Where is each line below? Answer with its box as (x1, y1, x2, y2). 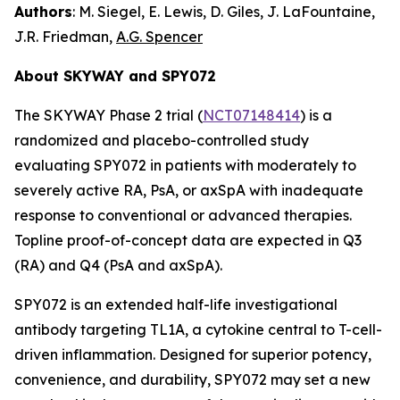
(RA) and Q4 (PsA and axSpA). (14, 256, 222, 274)
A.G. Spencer (116, 28, 203, 46)
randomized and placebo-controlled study (14, 131, 309, 149)
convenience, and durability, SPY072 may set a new (14, 371, 371, 388)
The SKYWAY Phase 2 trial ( (14, 106, 203, 124)
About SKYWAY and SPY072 (14, 67, 216, 85)
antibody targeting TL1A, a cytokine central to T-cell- (14, 321, 382, 338)
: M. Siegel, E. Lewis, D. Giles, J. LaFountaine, (72, 3, 375, 21)
